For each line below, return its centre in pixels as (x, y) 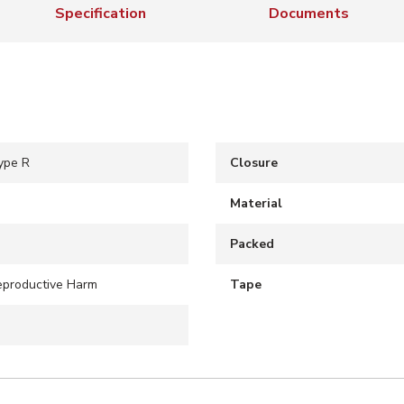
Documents (309, 14)
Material (256, 203)
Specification (101, 14)
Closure (254, 163)
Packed (252, 244)
